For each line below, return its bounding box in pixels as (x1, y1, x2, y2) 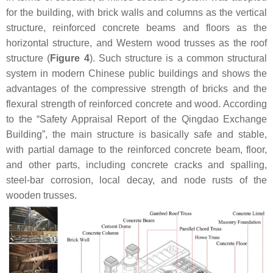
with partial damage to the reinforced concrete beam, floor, (6, 144, 267, 155)
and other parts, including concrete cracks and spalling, (6, 159, 267, 170)
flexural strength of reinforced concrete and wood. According (6, 98, 267, 109)
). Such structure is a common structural (89, 52, 267, 63)
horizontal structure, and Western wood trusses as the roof (6, 37, 267, 48)
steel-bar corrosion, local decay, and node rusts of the (6, 174, 267, 185)
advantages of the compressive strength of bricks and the (6, 83, 267, 94)
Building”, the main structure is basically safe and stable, (6, 129, 267, 140)
